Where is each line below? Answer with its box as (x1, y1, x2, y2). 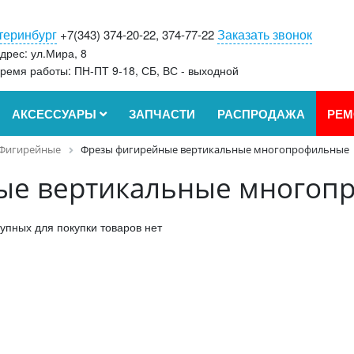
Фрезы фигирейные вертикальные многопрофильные (81, 142, 349, 156)
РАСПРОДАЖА (217, 105, 305, 122)
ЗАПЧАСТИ (129, 105, 195, 122)
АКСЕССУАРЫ (12, 105, 100, 122)
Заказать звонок (217, 25, 312, 43)
